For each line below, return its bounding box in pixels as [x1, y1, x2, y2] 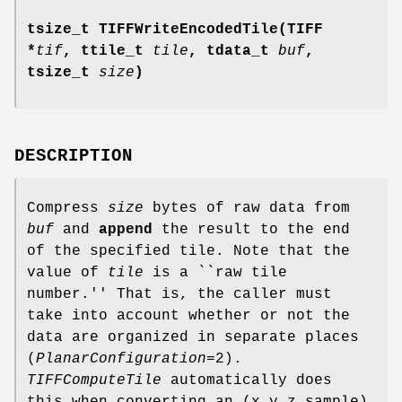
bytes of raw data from [144, 199, 350, 216]
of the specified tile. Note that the [27, 242, 350, 259]
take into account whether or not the [27, 307, 350, 324]
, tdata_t [188, 42, 278, 59]
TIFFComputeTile [27, 371, 162, 389]
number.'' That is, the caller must [27, 285, 332, 302]
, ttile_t [63, 42, 153, 59]
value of [27, 264, 108, 281]
